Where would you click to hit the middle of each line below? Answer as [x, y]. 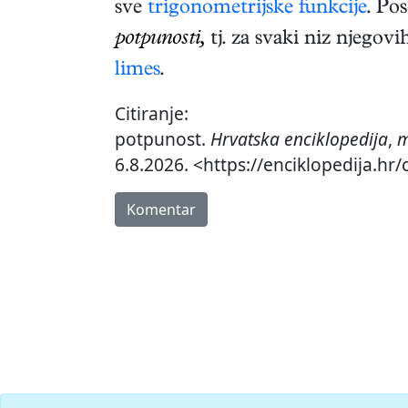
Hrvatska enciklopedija [299, 139]
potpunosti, [160, 41]
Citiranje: [152, 114]
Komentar [161, 210]
